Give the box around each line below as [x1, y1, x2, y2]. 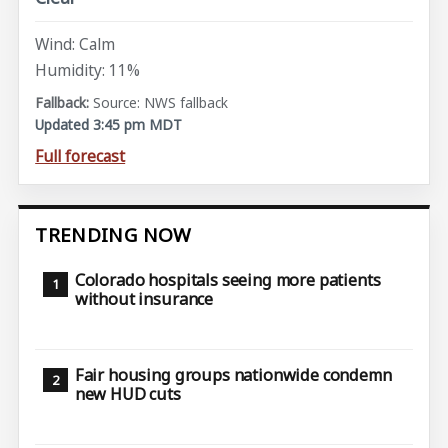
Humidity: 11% [35, 58, 141, 81]
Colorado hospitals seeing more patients [74, 268, 381, 291]
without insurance [74, 287, 214, 310]
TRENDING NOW [35, 222, 192, 249]
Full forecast [35, 145, 126, 168]
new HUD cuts [74, 383, 181, 406]
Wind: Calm [35, 33, 116, 56]
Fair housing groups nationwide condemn [74, 364, 392, 387]
